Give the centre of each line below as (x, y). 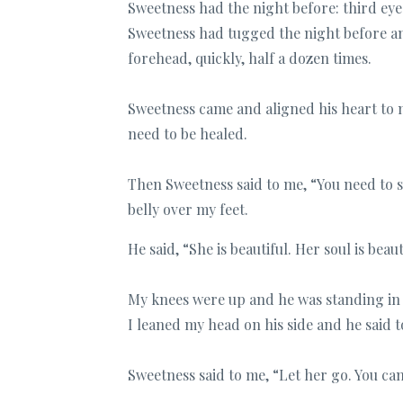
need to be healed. (188, 133)
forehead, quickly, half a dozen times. (250, 58)
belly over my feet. (188, 209)
